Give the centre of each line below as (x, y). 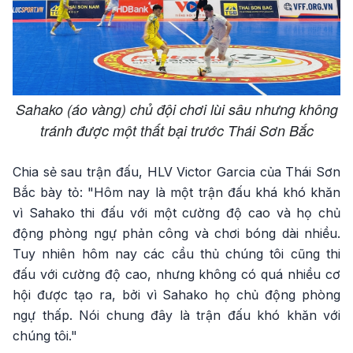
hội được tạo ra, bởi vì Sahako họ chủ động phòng (176, 295)
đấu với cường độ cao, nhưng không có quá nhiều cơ (176, 275)
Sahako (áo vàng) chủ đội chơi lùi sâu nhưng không (176, 110)
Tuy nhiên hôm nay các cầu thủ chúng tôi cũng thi (176, 254)
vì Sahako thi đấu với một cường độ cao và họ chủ (176, 213)
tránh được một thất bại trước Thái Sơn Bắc (176, 131)
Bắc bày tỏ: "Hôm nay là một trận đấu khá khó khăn (176, 193)
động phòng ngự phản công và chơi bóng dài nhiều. (176, 234)
